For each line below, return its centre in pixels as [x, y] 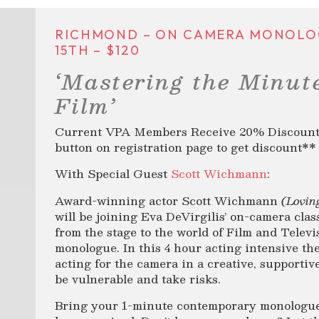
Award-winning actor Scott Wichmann [168, 200]
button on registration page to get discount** [186, 147]
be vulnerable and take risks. [138, 278]
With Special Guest [113, 174]
